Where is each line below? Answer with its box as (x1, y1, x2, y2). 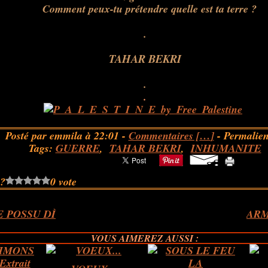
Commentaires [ (128, 128, 200, 143)
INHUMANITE (190, 141, 261, 156)
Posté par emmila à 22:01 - (5, 128, 129, 143)
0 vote (50, 174, 77, 189)
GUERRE (55, 141, 100, 156)
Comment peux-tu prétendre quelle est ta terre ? (29, 1, 257, 16)
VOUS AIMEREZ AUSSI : (91, 232, 199, 245)
